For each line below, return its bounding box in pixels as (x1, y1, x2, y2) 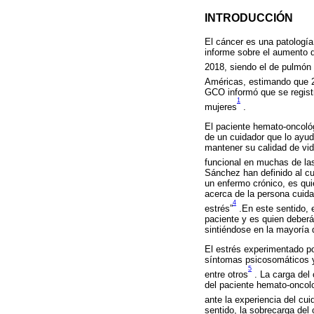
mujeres (205, 101, 237, 112)
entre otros (205, 269, 248, 280)
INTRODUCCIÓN (205, 11, 293, 25)
